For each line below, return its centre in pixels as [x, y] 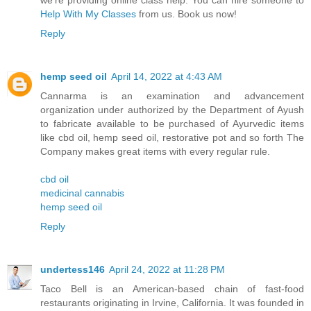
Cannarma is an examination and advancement [172, 95]
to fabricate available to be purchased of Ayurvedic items [172, 123]
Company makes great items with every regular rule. [155, 151]
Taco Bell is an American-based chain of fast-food [172, 288]
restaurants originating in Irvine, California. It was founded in [172, 302]
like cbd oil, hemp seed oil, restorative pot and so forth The [172, 137]
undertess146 [73, 269]
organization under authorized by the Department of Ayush [172, 109]
